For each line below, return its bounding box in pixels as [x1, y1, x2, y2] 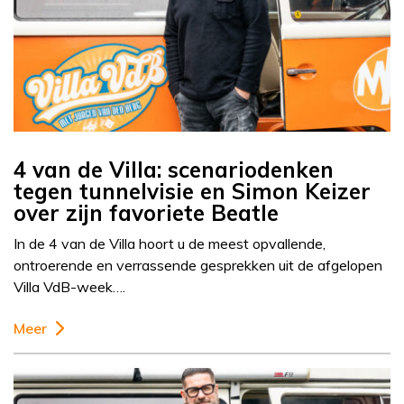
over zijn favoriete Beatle [14, 199, 279, 227]
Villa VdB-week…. [14, 278, 125, 297]
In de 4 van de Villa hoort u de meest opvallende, [14, 234, 326, 253]
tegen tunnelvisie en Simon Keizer [14, 178, 371, 206]
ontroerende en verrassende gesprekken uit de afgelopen [14, 256, 382, 275]
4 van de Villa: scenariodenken [14, 156, 334, 184]
